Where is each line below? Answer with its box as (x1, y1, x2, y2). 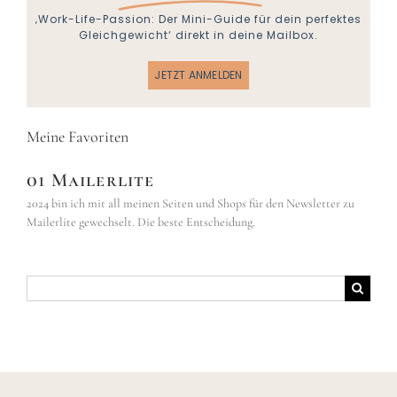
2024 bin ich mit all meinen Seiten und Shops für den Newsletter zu (26, 196, 354, 212)
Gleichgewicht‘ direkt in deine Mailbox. (79, 27, 318, 43)
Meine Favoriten (26, 127, 128, 147)
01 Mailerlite (26, 168, 155, 192)
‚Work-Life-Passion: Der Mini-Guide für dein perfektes (35, 12, 362, 27)
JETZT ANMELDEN (154, 67, 243, 83)
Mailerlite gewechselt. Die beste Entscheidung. (26, 214, 255, 230)
